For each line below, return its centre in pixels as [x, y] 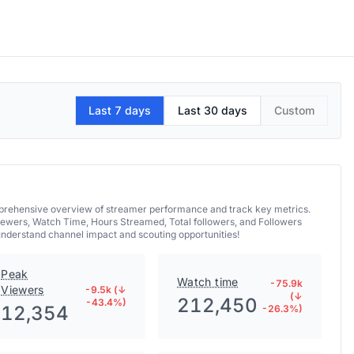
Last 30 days [213, 110]
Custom [294, 110]
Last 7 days [120, 110]
